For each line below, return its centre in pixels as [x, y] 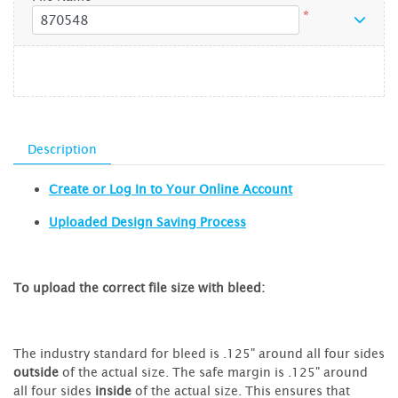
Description [62, 148]
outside [36, 371]
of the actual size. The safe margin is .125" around [213, 371]
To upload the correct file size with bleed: [139, 287]
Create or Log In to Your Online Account [171, 188]
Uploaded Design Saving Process [147, 221]
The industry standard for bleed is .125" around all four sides [199, 353]
